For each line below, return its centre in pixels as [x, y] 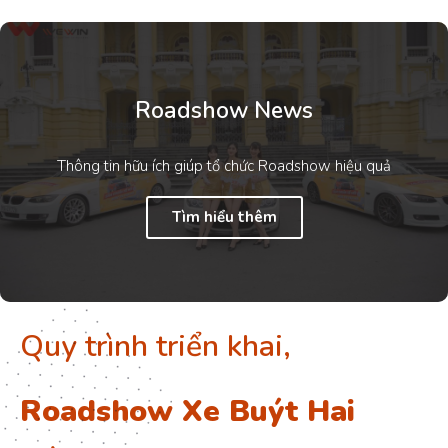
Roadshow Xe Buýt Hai [187, 412]
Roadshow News [224, 110]
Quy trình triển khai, [159, 347]
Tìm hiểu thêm [224, 216]
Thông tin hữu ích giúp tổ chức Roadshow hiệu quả [224, 165]
